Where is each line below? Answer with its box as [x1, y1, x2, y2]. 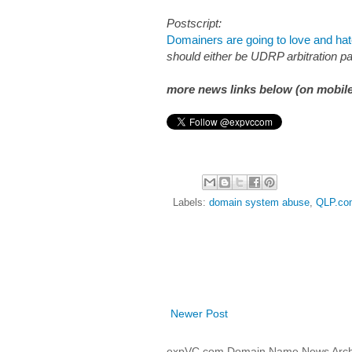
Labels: [173, 197, 209, 209]
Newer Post [170, 307, 228, 321]
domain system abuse [209, 197, 310, 209]
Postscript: [167, 16, 222, 30]
